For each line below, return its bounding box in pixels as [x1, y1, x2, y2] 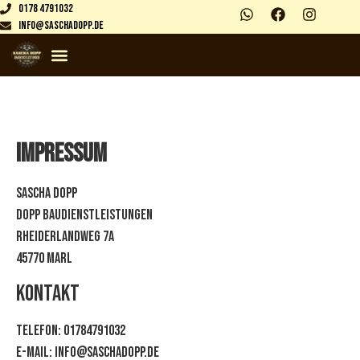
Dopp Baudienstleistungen [16, 207, 153, 223]
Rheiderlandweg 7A [16, 228, 114, 245]
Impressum [16, 138, 107, 170]
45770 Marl [16, 250, 72, 267]
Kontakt [16, 280, 80, 308]
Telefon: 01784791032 [16, 322, 125, 340]
